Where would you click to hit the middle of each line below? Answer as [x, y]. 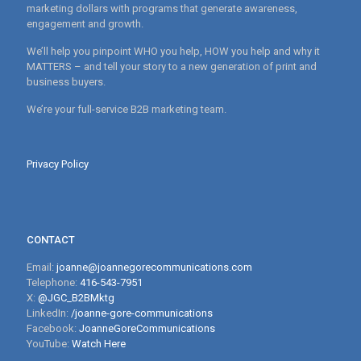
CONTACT [51, 239]
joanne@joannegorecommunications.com [154, 267]
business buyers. [66, 81]
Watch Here [99, 343]
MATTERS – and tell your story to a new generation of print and [172, 66]
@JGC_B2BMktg [76, 297]
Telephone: [53, 282]
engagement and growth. [85, 23]
